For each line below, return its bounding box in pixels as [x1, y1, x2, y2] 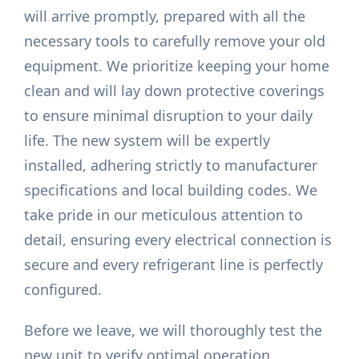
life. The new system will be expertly [24, 131, 271, 151]
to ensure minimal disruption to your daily [24, 106, 313, 126]
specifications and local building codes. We [24, 180, 318, 200]
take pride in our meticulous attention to [24, 205, 304, 225]
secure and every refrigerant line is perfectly [24, 255, 324, 275]
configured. [24, 280, 103, 300]
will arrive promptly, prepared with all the [24, 6, 306, 26]
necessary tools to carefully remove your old [24, 31, 326, 51]
